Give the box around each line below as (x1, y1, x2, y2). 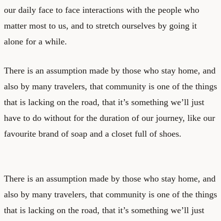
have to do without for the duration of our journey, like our (4, 112, 215, 123)
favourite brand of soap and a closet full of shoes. (4, 128, 182, 139)
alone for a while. (4, 36, 67, 46)
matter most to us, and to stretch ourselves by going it (4, 20, 197, 31)
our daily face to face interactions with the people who (4, 4, 199, 15)
